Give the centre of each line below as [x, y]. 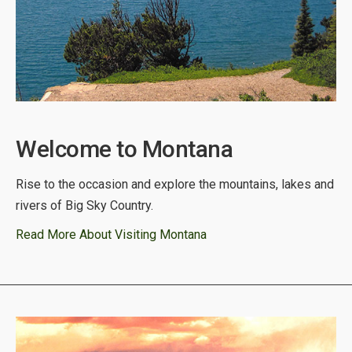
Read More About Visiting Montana [111, 234]
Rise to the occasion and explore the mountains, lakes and [175, 184]
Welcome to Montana [124, 148]
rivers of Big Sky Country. [84, 205]
